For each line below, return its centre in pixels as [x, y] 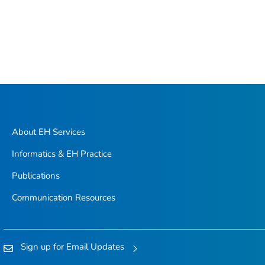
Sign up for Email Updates [72, 246]
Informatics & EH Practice [62, 154]
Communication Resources [63, 198]
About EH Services [48, 132]
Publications [35, 176]
